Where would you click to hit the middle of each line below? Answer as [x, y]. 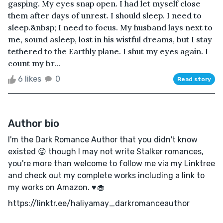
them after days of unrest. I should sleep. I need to [105, 15]
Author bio [34, 123]
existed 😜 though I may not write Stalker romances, [106, 151]
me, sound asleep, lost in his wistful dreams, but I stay [110, 39]
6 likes [30, 79]
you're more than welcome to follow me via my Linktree [111, 163]
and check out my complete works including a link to [106, 175]
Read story [194, 79]
